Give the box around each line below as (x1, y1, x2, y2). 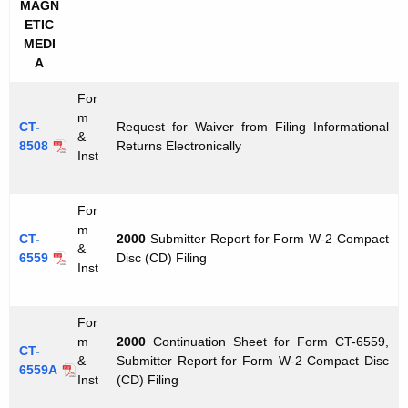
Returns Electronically (117, 138, 241, 154)
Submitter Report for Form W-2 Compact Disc (117, 353, 389, 369)
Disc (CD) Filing (117, 250, 207, 266)
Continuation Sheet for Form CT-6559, (153, 334, 389, 350)
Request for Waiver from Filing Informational (117, 119, 389, 135)
